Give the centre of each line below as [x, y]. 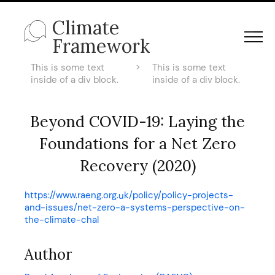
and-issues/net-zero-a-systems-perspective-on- [135, 207]
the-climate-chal [62, 220]
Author [48, 254]
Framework [101, 46]
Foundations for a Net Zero [137, 144]
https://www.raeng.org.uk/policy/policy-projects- [129, 195]
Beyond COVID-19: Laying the [137, 122]
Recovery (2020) [137, 166]
